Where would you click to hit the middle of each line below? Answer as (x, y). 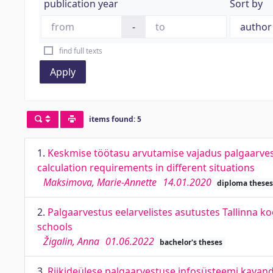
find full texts (80, 51)
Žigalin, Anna (71, 241)
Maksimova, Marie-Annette (100, 182)
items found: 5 (115, 119)
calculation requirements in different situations (146, 168)
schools (55, 227)
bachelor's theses (191, 242)
